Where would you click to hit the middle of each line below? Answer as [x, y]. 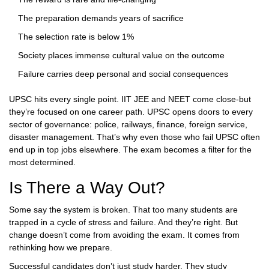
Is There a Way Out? [87, 188]
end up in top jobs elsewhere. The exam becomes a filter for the [130, 150]
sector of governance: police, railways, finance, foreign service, [128, 125]
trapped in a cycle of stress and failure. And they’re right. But [123, 222]
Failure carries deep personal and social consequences [123, 74]
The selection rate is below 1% [76, 37]
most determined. [42, 162]
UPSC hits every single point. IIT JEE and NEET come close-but [130, 99]
